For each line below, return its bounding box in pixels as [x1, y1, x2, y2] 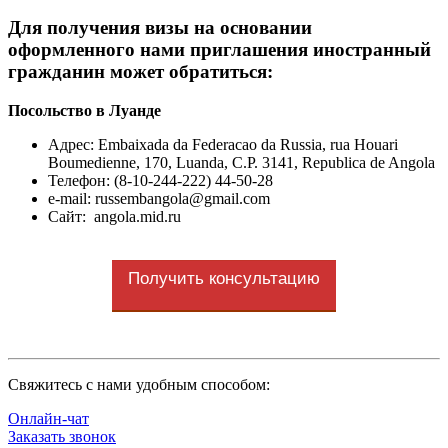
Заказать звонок [8, 427, 116, 445]
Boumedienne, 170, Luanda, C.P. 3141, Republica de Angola [48, 153, 435, 171]
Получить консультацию [128, 268, 320, 288]
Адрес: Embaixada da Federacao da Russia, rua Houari [48, 135, 398, 153]
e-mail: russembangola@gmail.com [48, 189, 270, 207]
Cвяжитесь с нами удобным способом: [8, 375, 270, 393]
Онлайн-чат [8, 409, 89, 427]
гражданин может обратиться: [8, 61, 273, 83]
